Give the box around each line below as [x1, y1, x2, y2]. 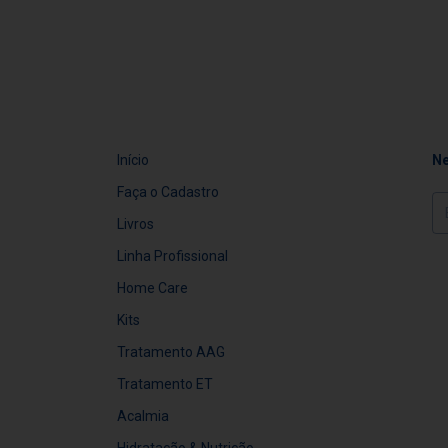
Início [117, 152, 150, 169]
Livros [117, 216, 155, 233]
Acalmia [117, 408, 170, 425]
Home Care [117, 280, 189, 297]
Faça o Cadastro [117, 184, 220, 201]
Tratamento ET [117, 376, 214, 393]
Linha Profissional [117, 248, 229, 265]
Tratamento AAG [117, 344, 226, 361]
